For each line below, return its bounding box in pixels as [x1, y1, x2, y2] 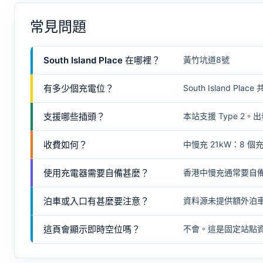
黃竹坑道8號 [183, 55, 230, 65]
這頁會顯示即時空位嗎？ [43, 224, 140, 235]
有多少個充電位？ [43, 83, 114, 94]
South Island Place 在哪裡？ [43, 55, 160, 66]
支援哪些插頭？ [43, 111, 105, 122]
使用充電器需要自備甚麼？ [43, 167, 149, 178]
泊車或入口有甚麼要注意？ [43, 195, 149, 207]
